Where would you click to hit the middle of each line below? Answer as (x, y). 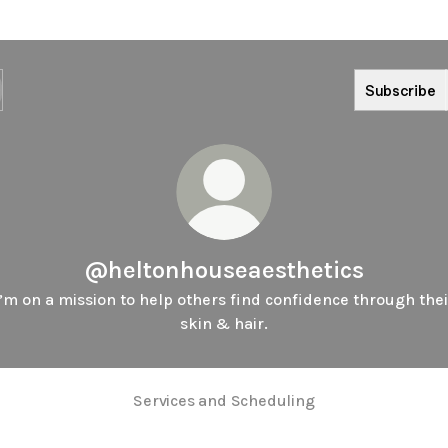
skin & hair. (224, 323)
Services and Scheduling (224, 400)
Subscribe (400, 90)
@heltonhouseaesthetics (224, 270)
